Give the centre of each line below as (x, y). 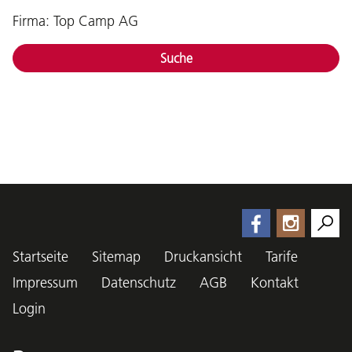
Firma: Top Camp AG (75, 21)
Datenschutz (139, 283)
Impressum (45, 283)
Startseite (40, 257)
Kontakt (275, 283)
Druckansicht (203, 257)
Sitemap (116, 257)
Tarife (282, 257)
